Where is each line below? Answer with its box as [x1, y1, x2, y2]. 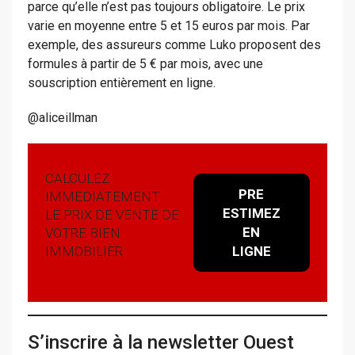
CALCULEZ [45, 170, 110, 186]
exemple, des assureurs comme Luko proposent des [28, 37, 321, 53]
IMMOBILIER [45, 242, 124, 259]
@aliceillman [28, 110, 97, 126]
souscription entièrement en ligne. [28, 75, 216, 91]
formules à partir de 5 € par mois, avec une [28, 56, 263, 72]
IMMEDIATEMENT [45, 188, 161, 204]
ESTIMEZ [222, 205, 281, 222]
